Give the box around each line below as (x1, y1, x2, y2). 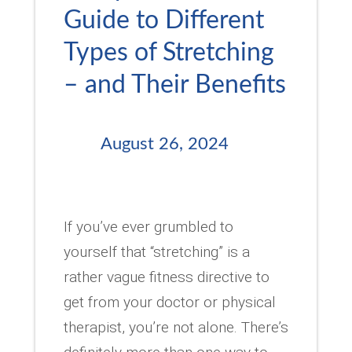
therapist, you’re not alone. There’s (63, 317, 288, 336)
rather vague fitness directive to (63, 267, 269, 286)
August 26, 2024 (100, 134, 229, 152)
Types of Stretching (63, 39, 274, 65)
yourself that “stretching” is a (63, 242, 250, 261)
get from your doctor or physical (63, 292, 276, 311)
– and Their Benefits (63, 71, 286, 97)
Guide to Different (63, 7, 264, 33)
